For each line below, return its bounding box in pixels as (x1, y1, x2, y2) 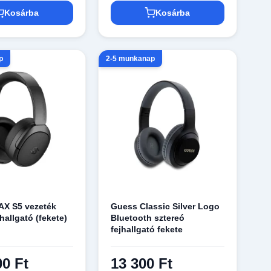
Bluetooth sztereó (110, 212, 184, 223)
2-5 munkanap (105, 54, 155, 64)
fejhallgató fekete (110, 224, 183, 234)
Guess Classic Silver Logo (110, 201, 220, 211)
